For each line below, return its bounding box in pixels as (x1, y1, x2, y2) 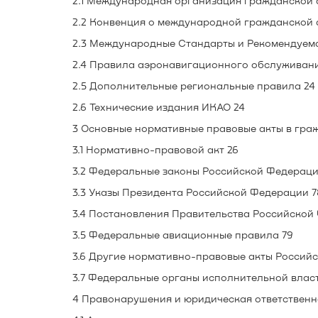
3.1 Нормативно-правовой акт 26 (72, 143, 238, 155)
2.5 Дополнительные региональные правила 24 (72, 79, 315, 92)
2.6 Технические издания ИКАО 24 (72, 101, 245, 113)
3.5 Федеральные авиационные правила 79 (72, 229, 293, 241)
